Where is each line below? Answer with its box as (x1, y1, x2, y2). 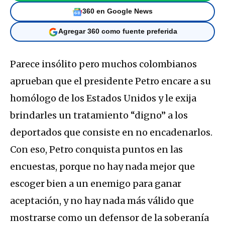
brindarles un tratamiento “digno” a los (10, 109, 188, 121)
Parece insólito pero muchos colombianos (10, 58, 197, 70)
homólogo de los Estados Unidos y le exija (10, 92, 196, 104)
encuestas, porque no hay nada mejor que (10, 160, 195, 172)
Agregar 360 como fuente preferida (58, 28, 177, 36)
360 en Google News (82, 8, 153, 16)
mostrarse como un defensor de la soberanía (10, 211, 209, 223)
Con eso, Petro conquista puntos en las (10, 143, 183, 155)
